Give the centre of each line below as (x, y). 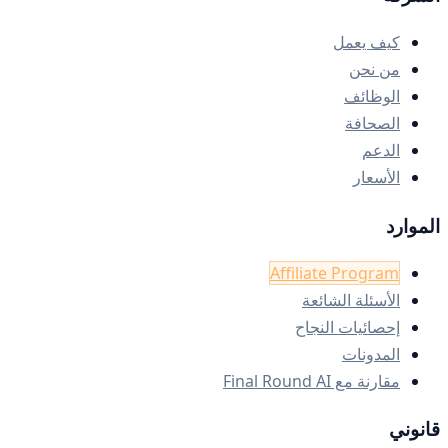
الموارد (413, 225)
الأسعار (376, 177)
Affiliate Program (334, 272)
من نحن (374, 69)
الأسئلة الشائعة (351, 299)
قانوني (414, 429)
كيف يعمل (366, 42)
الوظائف (372, 96)
